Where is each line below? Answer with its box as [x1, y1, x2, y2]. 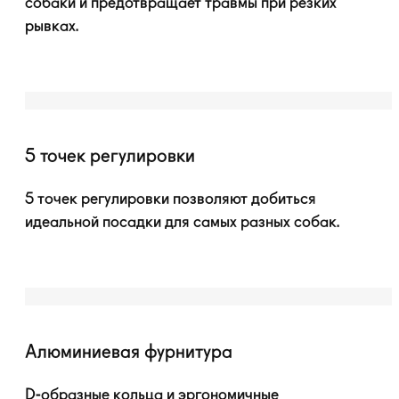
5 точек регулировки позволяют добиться [25, 191, 316, 208]
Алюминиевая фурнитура [25, 344, 232, 363]
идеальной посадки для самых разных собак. [25, 214, 339, 231]
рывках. [25, 18, 78, 35]
